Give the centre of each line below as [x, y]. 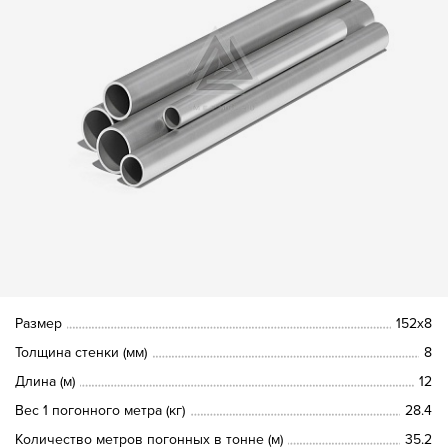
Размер [39, 323]
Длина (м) [45, 381]
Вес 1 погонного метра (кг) [100, 410]
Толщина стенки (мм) [81, 352]
